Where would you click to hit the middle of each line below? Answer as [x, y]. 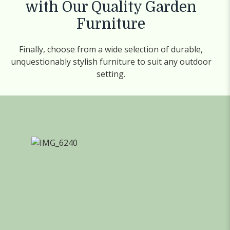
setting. [111, 74]
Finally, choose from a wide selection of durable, [111, 49]
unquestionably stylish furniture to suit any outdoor [111, 62]
